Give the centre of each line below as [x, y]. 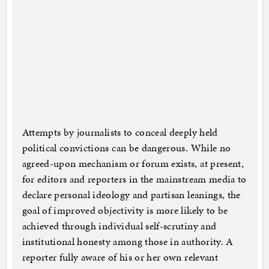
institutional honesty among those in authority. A [128, 242]
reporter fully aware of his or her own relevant [120, 257]
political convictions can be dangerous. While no [126, 148]
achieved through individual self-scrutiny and [119, 226]
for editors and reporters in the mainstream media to [134, 179]
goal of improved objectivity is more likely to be [125, 210]
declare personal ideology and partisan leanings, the [131, 195]
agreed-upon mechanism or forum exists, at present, [133, 164]
